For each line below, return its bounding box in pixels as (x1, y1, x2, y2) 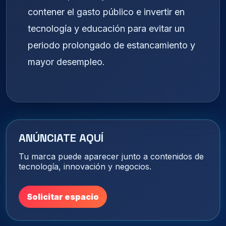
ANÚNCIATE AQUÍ (19, 131, 103, 145)
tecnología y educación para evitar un (28, 23, 185, 34)
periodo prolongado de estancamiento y (28, 39, 195, 50)
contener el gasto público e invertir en (28, 6, 185, 17)
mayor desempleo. (28, 56, 105, 67)
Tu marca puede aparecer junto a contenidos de (19, 151, 204, 162)
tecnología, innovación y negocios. (19, 161, 151, 172)
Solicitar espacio (27, 192, 99, 202)
